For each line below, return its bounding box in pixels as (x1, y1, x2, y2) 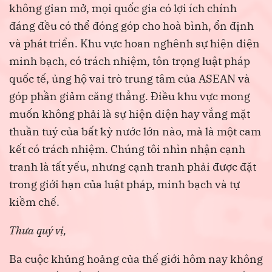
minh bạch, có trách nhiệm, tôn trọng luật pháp (9, 53, 250, 68)
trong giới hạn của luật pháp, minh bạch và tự (9, 177, 240, 191)
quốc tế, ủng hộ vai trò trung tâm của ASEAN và (9, 71, 250, 86)
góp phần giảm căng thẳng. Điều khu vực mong (9, 89, 250, 103)
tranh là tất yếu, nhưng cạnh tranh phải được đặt (9, 159, 256, 174)
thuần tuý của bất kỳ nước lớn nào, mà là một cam (9, 124, 261, 138)
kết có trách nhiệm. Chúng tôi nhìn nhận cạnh (9, 141, 245, 156)
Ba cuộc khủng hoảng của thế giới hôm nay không (9, 251, 263, 266)
